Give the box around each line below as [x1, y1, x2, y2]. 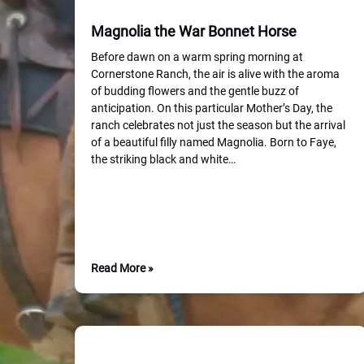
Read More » [91, 262, 154, 275]
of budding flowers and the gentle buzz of [91, 84, 299, 97]
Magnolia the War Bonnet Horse [91, 23, 297, 40]
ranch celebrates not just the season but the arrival [91, 119, 345, 132]
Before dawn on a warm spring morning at [91, 50, 303, 63]
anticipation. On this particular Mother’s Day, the [91, 102, 332, 115]
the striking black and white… [91, 153, 236, 166]
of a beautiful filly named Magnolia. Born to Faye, [91, 136, 336, 149]
